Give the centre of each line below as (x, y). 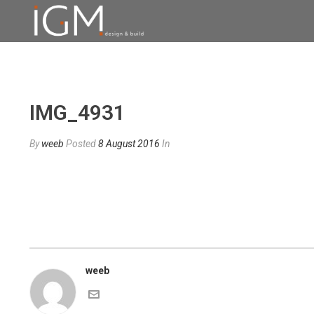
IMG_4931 (77, 112)
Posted (82, 144)
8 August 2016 (129, 144)
